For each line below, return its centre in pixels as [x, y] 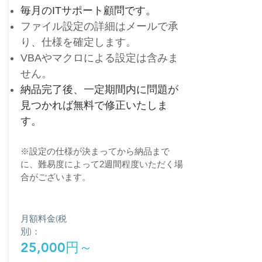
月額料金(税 [44, 218]
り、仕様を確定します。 [78, 42]
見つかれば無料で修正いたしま [94, 105]
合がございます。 [56, 177]
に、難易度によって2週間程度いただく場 [102, 164]
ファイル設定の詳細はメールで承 [99, 26]
